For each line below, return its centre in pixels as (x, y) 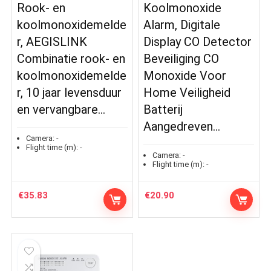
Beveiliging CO (181, 59)
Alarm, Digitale (182, 25)
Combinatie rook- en (71, 59)
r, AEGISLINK (52, 42)
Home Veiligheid (187, 93)
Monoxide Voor (185, 76)
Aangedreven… (182, 127)
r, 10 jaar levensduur (70, 93)
